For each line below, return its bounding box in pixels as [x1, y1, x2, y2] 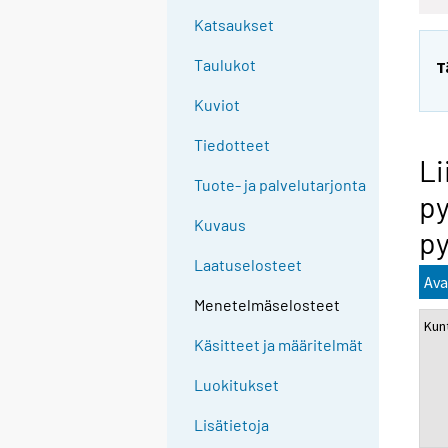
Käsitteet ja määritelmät [194, 335, 364, 355]
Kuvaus [194, 215, 247, 235]
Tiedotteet [194, 135, 271, 155]
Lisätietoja [194, 415, 270, 435]
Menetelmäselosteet [194, 295, 341, 315]
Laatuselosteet [194, 255, 303, 275]
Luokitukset [194, 375, 280, 395]
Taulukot [194, 55, 257, 75]
